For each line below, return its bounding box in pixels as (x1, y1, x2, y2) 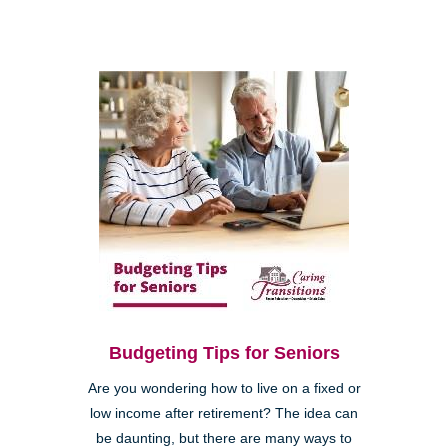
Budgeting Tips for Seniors (108, 343, 340, 364)
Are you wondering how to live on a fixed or (87, 381, 361, 397)
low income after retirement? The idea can (90, 406, 358, 422)
